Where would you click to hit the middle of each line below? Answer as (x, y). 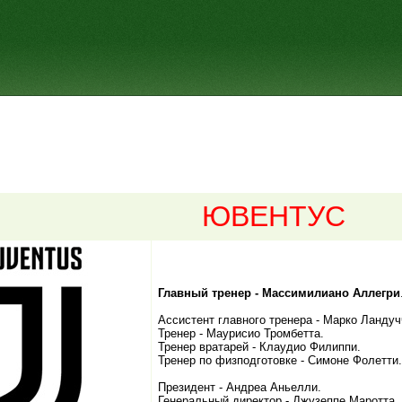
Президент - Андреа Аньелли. (240, 387)
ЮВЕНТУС (274, 216)
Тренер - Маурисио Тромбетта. (241, 333)
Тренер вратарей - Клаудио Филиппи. (259, 347)
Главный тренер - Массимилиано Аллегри (279, 293)
